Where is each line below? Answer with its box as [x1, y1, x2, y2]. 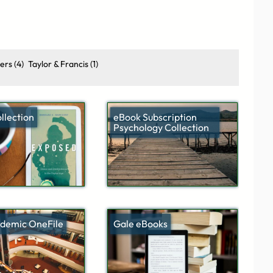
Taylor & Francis [28, 58, 90, 70]
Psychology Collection [113, 121, 209, 134]
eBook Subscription [113, 111, 197, 124]
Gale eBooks [113, 217, 168, 230]
